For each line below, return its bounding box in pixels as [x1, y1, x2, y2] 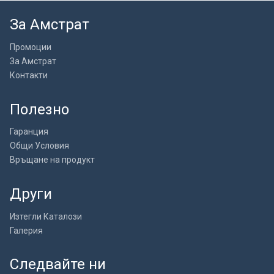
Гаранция [10, 127, 48, 137]
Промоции [10, 42, 51, 52]
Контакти [10, 70, 48, 80]
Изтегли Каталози [10, 211, 82, 221]
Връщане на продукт [10, 155, 95, 165]
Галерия [10, 225, 43, 235]
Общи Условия [10, 141, 69, 151]
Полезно [10, 100, 69, 118]
